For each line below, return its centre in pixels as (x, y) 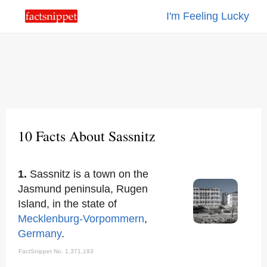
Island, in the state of (67, 204)
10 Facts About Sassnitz (87, 136)
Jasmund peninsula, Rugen (83, 189)
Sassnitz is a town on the (89, 174)
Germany (40, 234)
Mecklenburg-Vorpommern (81, 219)
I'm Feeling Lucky (208, 16)
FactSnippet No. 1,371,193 (56, 251)
